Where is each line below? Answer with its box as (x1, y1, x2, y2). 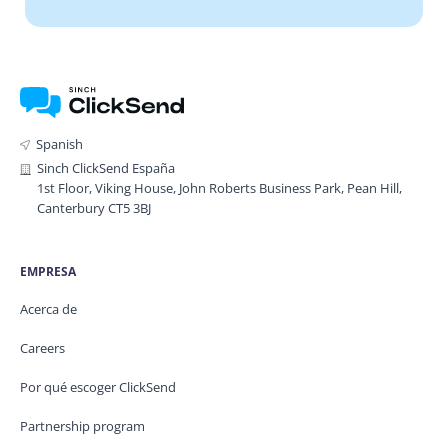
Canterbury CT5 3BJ (37, 198, 151, 217)
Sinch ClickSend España (37, 158, 175, 177)
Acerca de (20, 299, 77, 318)
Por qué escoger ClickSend (20, 377, 176, 396)
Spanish (36, 134, 83, 153)
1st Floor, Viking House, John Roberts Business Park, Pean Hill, (37, 178, 402, 197)
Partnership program (20, 416, 145, 435)
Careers (20, 338, 65, 357)
